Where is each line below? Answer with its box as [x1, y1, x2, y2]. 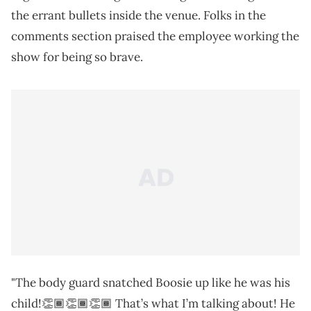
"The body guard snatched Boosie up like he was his [11, 275, 290, 291]
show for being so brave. [11, 49, 143, 65]
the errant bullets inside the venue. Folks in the [11, 8, 266, 24]
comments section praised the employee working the [11, 28, 299, 44]
